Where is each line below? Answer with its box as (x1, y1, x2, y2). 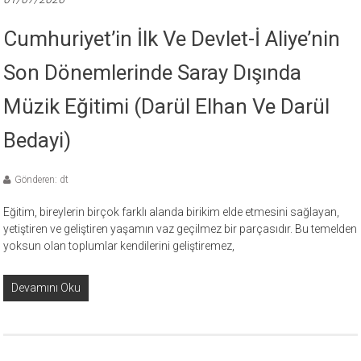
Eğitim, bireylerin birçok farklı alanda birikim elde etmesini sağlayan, (3, 205, 340, 218)
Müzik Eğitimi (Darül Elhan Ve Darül (3, 93, 330, 118)
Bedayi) (3, 127, 72, 152)
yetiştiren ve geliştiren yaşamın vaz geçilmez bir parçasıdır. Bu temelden (3, 222, 358, 235)
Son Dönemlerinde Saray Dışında (3, 60, 302, 85)
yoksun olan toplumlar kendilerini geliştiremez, (3, 239, 235, 252)
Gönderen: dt (15, 173, 69, 185)
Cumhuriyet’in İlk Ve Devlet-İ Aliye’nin (3, 26, 341, 51)
